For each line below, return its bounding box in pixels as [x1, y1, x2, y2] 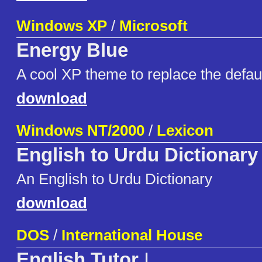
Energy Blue [16, 40, 128, 61]
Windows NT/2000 [16, 122, 144, 140]
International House [61, 226, 202, 244]
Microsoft [119, 17, 188, 35]
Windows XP [16, 17, 107, 35]
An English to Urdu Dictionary [16, 170, 212, 188]
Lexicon [157, 122, 213, 140]
